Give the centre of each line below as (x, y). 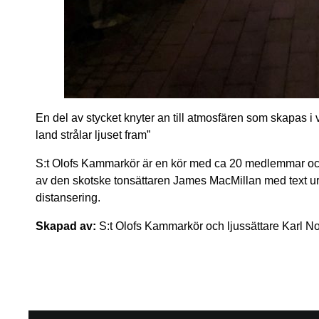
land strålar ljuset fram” (93, 135)
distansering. (68, 198)
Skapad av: (67, 226)
